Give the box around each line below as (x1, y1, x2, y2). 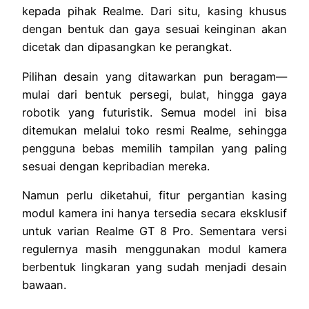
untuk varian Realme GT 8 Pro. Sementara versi (22, 223, 287, 238)
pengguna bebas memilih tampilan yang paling (22, 141, 287, 155)
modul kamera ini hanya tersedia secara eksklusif (22, 206, 287, 220)
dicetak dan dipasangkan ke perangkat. (22, 40, 232, 54)
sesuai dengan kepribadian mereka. (22, 159, 210, 173)
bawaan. (22, 277, 66, 292)
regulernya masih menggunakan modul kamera (22, 241, 287, 256)
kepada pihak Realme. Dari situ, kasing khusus (22, 4, 287, 19)
